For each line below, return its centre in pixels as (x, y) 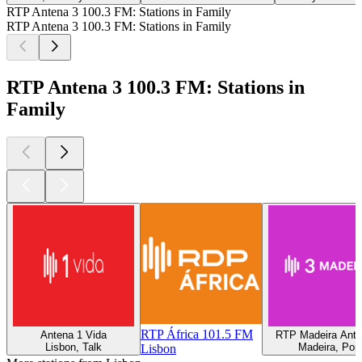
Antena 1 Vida (74, 335)
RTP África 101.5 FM (197, 334)
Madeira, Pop (329, 347)
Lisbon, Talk (74, 347)
